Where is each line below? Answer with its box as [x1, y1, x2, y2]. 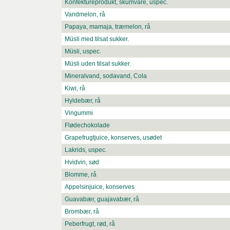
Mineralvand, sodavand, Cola [65, 72, 147, 80]
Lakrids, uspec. [65, 146, 107, 154]
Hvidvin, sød [65, 159, 99, 166]
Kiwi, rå [65, 85, 85, 92]
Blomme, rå [65, 171, 97, 179]
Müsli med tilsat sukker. [65, 35, 129, 43]
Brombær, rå [65, 208, 99, 216]
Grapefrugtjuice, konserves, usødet [65, 134, 162, 142]
